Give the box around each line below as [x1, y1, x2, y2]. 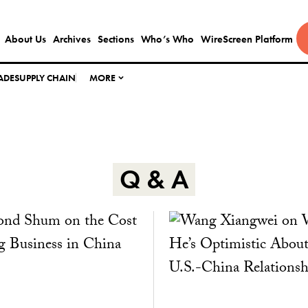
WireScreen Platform [200, 32, 293, 46]
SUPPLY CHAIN [14, 71, 76, 84]
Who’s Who [140, 32, 194, 46]
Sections [97, 32, 134, 46]
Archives [52, 32, 91, 46]
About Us [4, 32, 46, 46]
